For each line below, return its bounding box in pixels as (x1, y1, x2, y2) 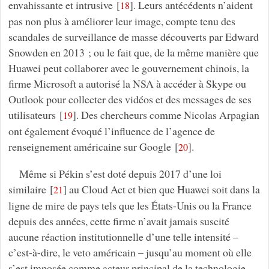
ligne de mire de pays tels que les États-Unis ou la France (8, 198, 252, 213)
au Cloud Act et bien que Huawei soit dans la (66, 181, 260, 196)
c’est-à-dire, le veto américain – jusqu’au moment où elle (8, 244, 252, 259)
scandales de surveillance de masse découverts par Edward (8, 29, 259, 44)
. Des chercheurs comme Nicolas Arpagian (76, 107, 259, 122)
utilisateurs (8, 107, 56, 122)
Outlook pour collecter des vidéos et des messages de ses (8, 91, 252, 106)
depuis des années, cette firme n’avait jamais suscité (8, 213, 229, 228)
